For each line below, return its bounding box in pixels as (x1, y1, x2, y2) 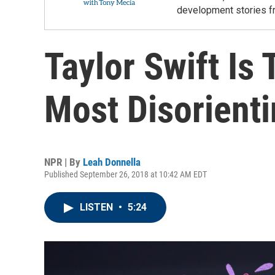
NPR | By (44, 156, 83, 168)
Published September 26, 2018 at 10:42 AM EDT (44, 169, 207, 179)
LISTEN (80, 201, 115, 213)
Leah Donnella (83, 156, 141, 168)
